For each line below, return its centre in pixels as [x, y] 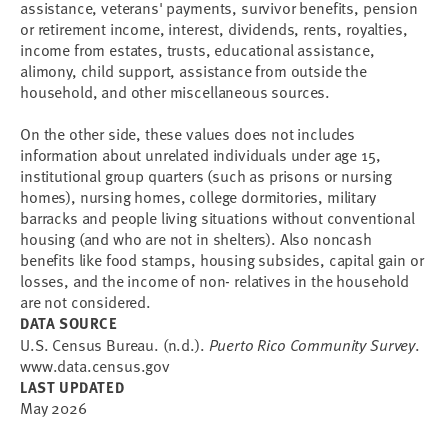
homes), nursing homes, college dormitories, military [198, 197]
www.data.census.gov [95, 366]
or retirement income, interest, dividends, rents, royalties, [214, 29]
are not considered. [89, 302]
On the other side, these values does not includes [188, 134]
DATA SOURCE [69, 323]
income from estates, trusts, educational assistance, [197, 50]
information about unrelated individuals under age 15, [200, 155]
